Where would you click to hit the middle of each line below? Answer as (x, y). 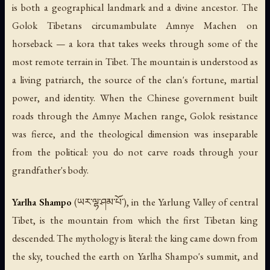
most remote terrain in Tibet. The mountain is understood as (135, 61)
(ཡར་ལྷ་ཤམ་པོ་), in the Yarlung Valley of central (165, 202)
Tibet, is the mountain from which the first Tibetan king (135, 220)
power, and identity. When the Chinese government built (135, 97)
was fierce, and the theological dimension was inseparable (135, 133)
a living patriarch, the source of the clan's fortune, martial (135, 79)
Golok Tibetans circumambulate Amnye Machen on (135, 25)
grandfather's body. (50, 170)
